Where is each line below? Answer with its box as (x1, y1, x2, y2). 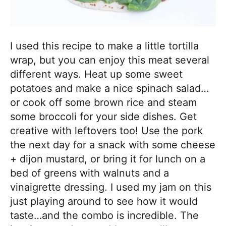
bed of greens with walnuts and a (10, 167, 169, 180)
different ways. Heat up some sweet (10, 68, 183, 81)
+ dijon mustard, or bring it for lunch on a (10, 153, 205, 165)
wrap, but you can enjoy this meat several (10, 54, 209, 67)
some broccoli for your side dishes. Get (10, 110, 197, 123)
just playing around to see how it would (10, 195, 198, 208)
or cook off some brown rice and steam (10, 96, 197, 109)
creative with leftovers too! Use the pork (10, 125, 203, 137)
